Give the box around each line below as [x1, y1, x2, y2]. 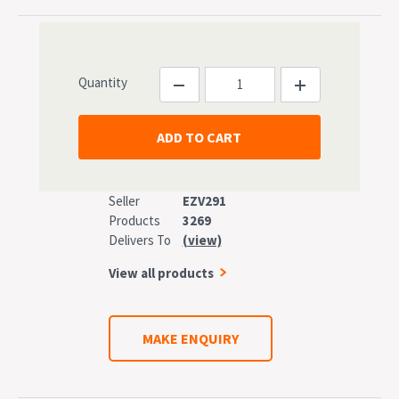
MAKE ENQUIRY [142, 329, 239, 347]
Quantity [77, 73, 127, 91]
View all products [109, 264, 214, 281]
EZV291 [182, 191, 226, 209]
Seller [109, 191, 140, 209]
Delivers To [109, 231, 171, 248]
